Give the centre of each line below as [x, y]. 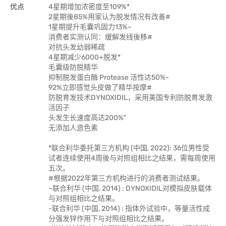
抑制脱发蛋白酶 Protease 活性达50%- [109, 77]
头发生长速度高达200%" [87, 118]
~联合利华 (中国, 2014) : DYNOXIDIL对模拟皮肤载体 [130, 188]
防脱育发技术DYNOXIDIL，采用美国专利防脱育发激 [130, 98]
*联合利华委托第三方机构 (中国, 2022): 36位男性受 [129, 148]
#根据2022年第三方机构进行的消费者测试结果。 [126, 178]
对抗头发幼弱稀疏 [77, 47]
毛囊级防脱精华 [73, 67]
